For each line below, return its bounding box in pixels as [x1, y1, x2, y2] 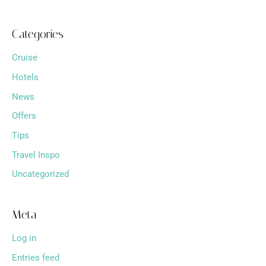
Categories [12, 27, 64, 42]
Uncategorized [12, 169, 69, 180]
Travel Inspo [12, 149, 60, 160]
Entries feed [12, 252, 59, 263]
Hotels [12, 72, 39, 83]
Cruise [12, 52, 37, 64]
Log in [12, 233, 36, 244]
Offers [12, 110, 36, 122]
